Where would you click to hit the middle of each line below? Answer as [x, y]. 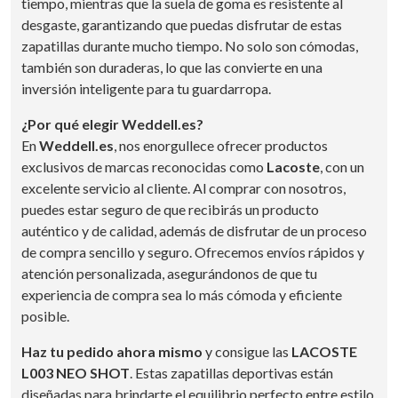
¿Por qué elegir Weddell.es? [112, 123]
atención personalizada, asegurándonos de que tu [169, 273]
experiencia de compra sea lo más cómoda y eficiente [182, 294]
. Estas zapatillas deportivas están [231, 372]
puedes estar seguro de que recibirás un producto [170, 209]
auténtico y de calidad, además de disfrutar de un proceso [194, 230]
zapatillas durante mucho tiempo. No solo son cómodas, [190, 45]
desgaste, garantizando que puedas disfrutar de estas [182, 24]
